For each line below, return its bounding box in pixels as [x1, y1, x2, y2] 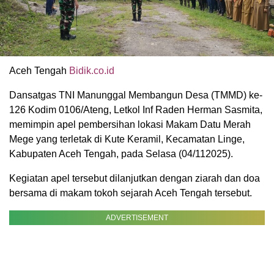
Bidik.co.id [69, 65, 114, 76]
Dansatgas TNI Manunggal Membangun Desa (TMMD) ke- [9, 89, 262, 100]
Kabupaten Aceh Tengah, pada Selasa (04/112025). [9, 148, 233, 159]
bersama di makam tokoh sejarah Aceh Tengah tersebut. [9, 187, 252, 198]
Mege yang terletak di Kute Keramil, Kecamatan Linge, [9, 133, 245, 144]
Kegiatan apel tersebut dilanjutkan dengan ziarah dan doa [9, 172, 260, 183]
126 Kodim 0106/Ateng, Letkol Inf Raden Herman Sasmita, [9, 104, 262, 115]
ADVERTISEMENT [106, 213, 168, 222]
